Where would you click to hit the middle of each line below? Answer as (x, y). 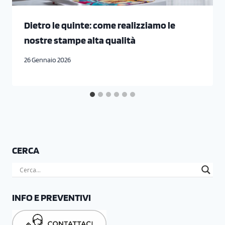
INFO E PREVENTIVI (51, 197)
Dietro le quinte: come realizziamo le (100, 25)
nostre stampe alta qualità (80, 40)
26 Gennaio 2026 (47, 60)
